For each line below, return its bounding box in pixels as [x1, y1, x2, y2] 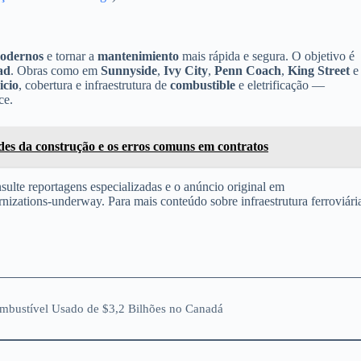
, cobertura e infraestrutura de [19, 77, 170, 92]
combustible [170, 77, 235, 92]
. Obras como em [10, 63, 101, 77]
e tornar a [44, 48, 98, 63]
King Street [288, 63, 350, 77]
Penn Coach [214, 63, 281, 77]
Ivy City [164, 63, 208, 77]
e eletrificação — [235, 77, 325, 92]
